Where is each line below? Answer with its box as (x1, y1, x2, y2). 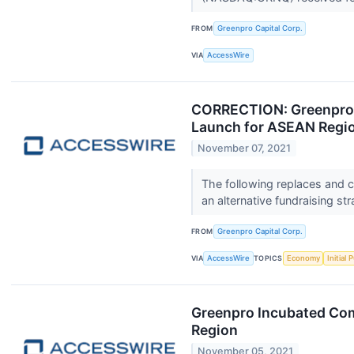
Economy (286, 254, 320, 263)
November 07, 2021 (198, 141, 292, 154)
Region (191, 321, 238, 338)
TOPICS (254, 254, 283, 263)
